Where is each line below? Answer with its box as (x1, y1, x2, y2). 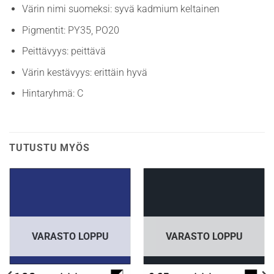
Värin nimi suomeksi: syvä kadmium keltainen (21, 2, 220, 15)
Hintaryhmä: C (21, 87, 83, 100)
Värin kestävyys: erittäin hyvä (21, 66, 147, 78)
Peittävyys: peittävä (21, 45, 106, 57)
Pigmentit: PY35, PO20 (21, 24, 119, 36)
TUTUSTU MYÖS (9, 142, 90, 154)
